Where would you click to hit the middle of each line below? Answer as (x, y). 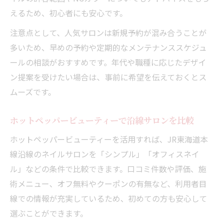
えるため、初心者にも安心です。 (69, 13)
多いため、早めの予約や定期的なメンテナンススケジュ (108, 47)
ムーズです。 (33, 92)
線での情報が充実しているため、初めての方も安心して (109, 198)
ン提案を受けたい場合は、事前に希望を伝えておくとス (108, 77)
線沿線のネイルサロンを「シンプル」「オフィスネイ (105, 154)
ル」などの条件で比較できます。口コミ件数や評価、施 (108, 168)
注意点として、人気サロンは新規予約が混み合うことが (108, 32)
